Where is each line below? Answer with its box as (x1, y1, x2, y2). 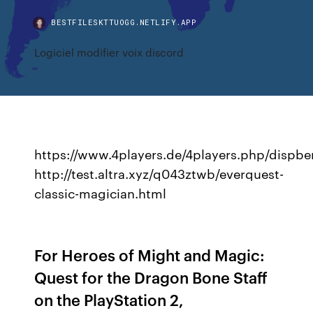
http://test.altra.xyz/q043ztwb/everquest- (34, 164, 284, 182)
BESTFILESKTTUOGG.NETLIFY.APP (51, 17, 197, 27)
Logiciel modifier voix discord (34, 45, 184, 59)
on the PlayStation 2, (34, 289, 184, 310)
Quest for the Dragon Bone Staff (34, 266, 268, 288)
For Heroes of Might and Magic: (34, 244, 265, 265)
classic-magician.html (34, 184, 167, 202)
